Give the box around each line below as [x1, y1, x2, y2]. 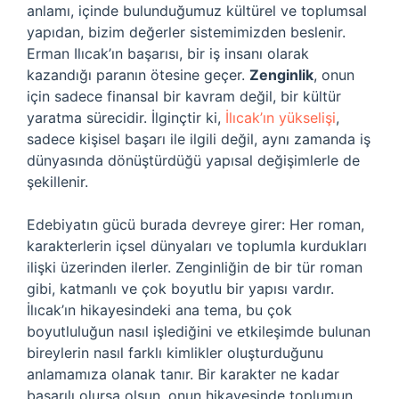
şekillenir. [27, 173, 88, 191]
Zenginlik [249, 66, 313, 84]
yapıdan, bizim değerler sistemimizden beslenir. [27, 23, 346, 41]
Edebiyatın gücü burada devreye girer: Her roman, [27, 216, 364, 233]
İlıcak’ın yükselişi [225, 109, 336, 126]
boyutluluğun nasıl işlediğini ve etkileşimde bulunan [27, 322, 370, 340]
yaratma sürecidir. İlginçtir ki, [27, 109, 225, 126]
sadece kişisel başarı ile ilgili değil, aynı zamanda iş [27, 130, 370, 148]
